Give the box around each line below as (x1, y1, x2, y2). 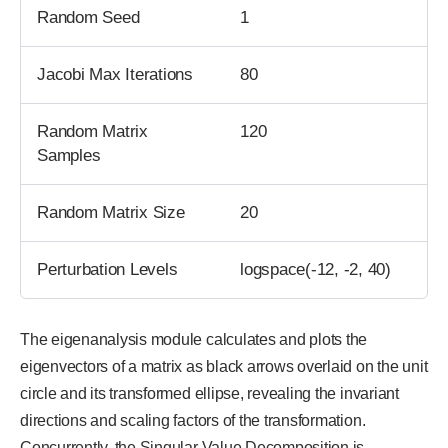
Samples (37, 146, 101, 166)
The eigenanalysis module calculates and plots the (20, 331, 368, 349)
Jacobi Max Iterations (37, 65, 193, 85)
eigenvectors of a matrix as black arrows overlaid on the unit (20, 358, 428, 376)
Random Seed (37, 8, 140, 28)
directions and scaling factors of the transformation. (20, 412, 366, 430)
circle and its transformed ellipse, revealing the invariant (20, 385, 399, 403)
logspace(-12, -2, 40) (240, 260, 391, 280)
